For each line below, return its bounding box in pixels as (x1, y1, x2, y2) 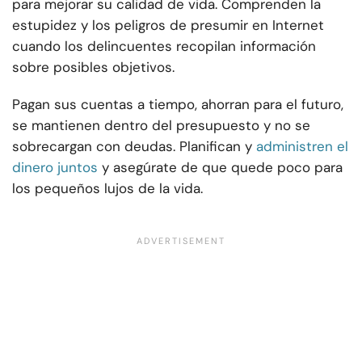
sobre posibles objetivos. (12, 58, 175, 77)
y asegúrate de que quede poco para (102, 158, 343, 177)
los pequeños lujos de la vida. (12, 179, 203, 198)
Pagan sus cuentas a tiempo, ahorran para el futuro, (12, 95, 343, 114)
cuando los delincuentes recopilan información (12, 37, 316, 56)
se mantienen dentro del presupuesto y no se (12, 116, 310, 135)
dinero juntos (12, 158, 98, 177)
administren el (256, 137, 348, 156)
